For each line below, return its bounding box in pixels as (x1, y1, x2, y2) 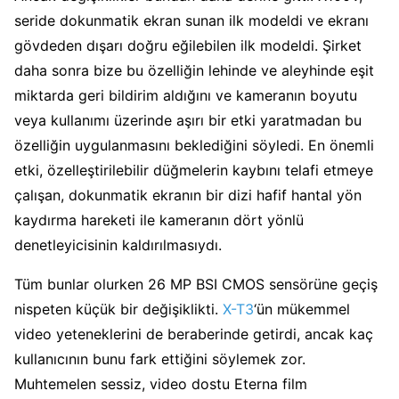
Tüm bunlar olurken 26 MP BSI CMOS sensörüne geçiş (14, 274, 378, 293)
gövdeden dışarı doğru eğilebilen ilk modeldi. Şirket (14, 36, 362, 54)
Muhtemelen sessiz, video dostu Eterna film (14, 374, 307, 393)
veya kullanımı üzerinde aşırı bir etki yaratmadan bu (14, 110, 362, 129)
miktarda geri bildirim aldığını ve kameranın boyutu (14, 85, 357, 104)
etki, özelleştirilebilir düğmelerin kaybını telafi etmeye (14, 160, 373, 179)
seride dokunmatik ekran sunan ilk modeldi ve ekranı (14, 11, 369, 29)
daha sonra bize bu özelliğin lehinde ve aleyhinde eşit (14, 61, 374, 79)
